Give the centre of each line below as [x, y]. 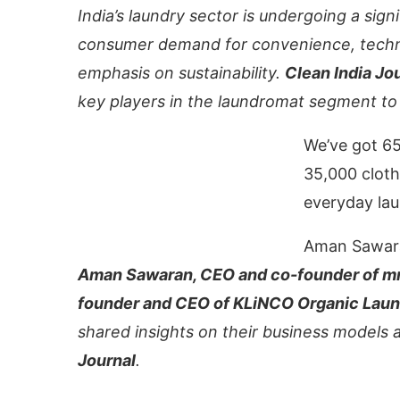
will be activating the [292, 272]
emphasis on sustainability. [181, 73]
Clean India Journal [130, 272]
